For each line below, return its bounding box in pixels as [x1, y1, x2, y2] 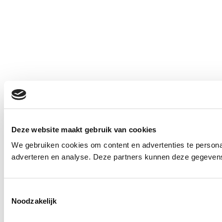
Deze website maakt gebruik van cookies [11, 125, 157, 134]
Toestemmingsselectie [3, 187, 77, 195]
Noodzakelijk [11, 197, 57, 205]
